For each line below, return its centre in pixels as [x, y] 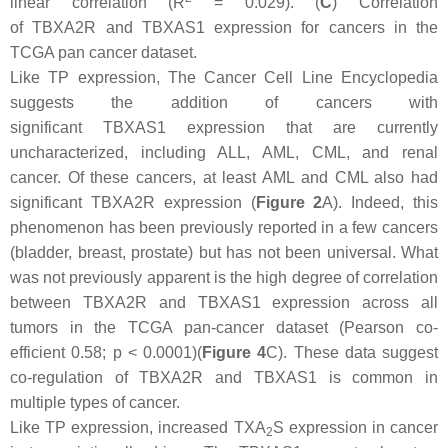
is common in [377, 377]
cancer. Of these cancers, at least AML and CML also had [224, 177]
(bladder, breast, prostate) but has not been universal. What [224, 252]
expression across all [349, 302]
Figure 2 [289, 202]
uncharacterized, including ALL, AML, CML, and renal [224, 152]
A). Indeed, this [380, 202]
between [46, 302]
